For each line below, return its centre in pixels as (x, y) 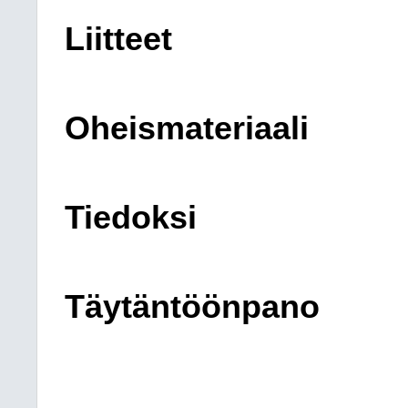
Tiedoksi (131, 218)
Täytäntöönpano (192, 307)
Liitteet (118, 39)
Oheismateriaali (187, 128)
